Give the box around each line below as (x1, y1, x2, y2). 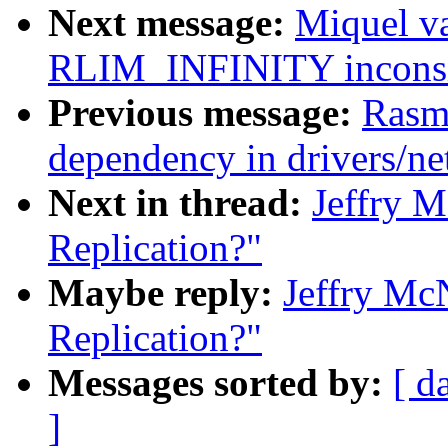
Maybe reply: (48, 271, 273, 315)
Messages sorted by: (48, 361, 383, 405)
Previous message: (48, 91, 352, 135)
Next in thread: (48, 181, 302, 225)
